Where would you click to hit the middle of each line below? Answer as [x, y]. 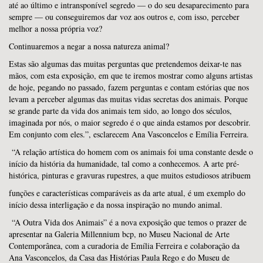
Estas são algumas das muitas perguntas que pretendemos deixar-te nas [125, 63]
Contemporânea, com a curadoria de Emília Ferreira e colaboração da [124, 245]
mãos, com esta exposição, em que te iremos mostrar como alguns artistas [131, 75]
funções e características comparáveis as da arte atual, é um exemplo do [127, 193]
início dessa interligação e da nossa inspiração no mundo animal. [116, 204]
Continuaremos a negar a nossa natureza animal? [89, 46]
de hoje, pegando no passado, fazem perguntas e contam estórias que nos [129, 87]
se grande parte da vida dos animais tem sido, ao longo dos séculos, [120, 110]
